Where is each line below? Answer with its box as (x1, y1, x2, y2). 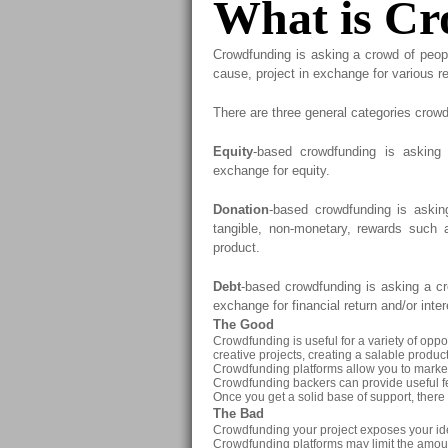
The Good (213, 317, 274, 332)
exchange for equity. (213, 163, 330, 178)
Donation (213, 202, 269, 217)
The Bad (213, 406, 264, 421)
